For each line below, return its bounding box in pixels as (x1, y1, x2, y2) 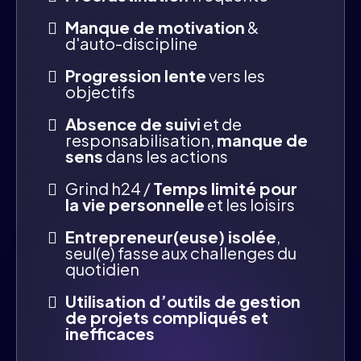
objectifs (65, 81, 135, 102)
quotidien (65, 258, 139, 279)
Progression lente (65, 64, 206, 85)
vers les (206, 64, 265, 85)
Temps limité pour (153, 177, 297, 198)
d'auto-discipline (65, 32, 197, 53)
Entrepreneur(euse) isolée (65, 226, 276, 247)
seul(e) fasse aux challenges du (65, 242, 297, 263)
